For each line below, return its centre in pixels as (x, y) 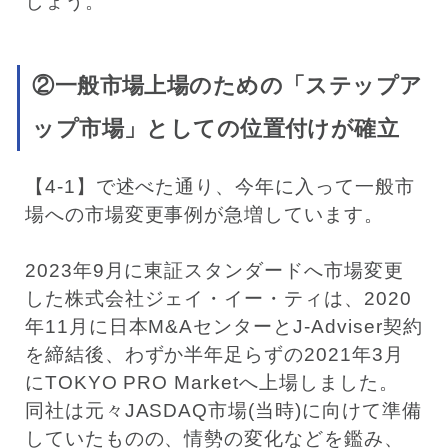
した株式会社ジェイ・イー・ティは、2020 (218, 298)
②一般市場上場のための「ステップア (227, 86)
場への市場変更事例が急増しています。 (204, 214)
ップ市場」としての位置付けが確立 (216, 129)
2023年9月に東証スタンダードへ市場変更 (214, 270)
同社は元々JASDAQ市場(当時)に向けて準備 (223, 410)
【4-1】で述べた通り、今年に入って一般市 (219, 186)
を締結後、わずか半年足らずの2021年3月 (214, 354)
